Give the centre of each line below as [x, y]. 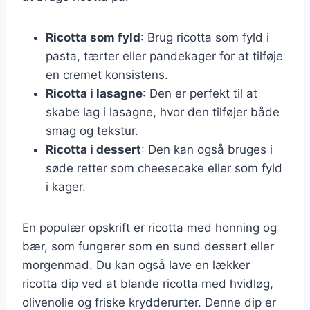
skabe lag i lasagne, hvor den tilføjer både [163, 112]
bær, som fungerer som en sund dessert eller [148, 246]
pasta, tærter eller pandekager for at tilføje [164, 56]
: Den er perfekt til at [200, 93]
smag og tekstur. [92, 130]
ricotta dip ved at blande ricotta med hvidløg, [148, 283]
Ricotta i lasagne [94, 93]
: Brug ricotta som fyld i [205, 37]
